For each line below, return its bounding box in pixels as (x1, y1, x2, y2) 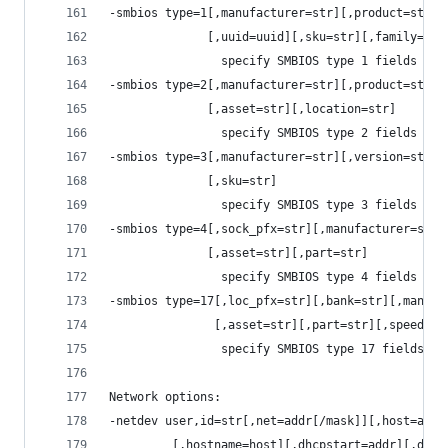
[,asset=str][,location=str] (109, 101, 396, 116)
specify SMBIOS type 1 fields (109, 53, 417, 68)
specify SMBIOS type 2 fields (109, 125, 417, 140)
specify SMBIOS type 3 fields (109, 197, 417, 212)
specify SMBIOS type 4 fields (109, 269, 417, 284)
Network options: (109, 389, 221, 404)
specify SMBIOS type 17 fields (109, 341, 424, 356)
